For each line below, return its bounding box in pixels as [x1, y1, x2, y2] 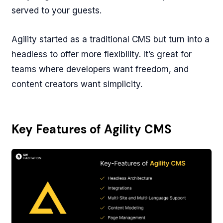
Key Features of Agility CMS [11, 121, 172, 137]
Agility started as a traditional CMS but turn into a [11, 34, 210, 45]
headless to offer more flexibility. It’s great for [11, 49, 192, 60]
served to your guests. [11, 5, 102, 16]
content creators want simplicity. [11, 79, 143, 90]
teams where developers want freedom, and [11, 64, 189, 75]
